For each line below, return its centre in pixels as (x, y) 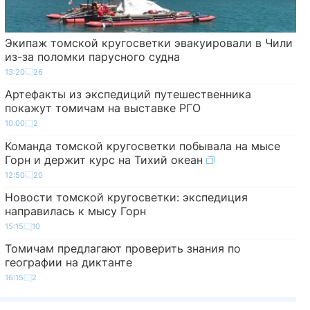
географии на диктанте (68, 263)
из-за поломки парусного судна (92, 56)
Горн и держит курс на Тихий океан (105, 159)
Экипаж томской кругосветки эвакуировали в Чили (148, 43)
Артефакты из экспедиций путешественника (128, 94)
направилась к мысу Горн (75, 211)
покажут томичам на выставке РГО (102, 108)
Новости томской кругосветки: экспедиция (126, 198)
